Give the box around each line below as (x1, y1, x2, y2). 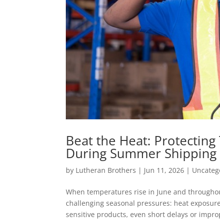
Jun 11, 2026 (144, 165, 185, 175)
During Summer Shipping (66, 144, 217, 163)
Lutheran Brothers (76, 165, 137, 175)
